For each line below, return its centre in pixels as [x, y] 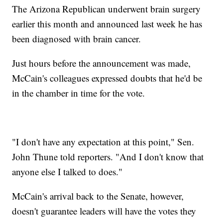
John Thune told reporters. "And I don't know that [108, 156]
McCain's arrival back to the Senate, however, [98, 196]
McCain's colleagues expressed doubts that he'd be [107, 78]
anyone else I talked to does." [67, 171]
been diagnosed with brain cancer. [77, 38]
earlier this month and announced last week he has [107, 23]
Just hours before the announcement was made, [102, 63]
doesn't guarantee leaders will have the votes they [104, 211]
